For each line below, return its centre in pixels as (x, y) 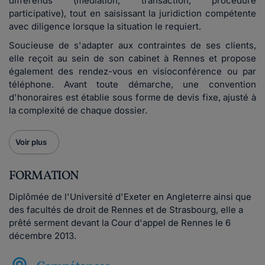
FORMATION (44, 176)
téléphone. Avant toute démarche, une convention (132, 84)
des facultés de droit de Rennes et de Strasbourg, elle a (126, 210)
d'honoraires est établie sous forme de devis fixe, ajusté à (132, 97)
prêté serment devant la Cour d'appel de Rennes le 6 (120, 223)
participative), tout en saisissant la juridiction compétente (132, 13)
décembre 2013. (43, 236)
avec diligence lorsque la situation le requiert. (105, 26)
